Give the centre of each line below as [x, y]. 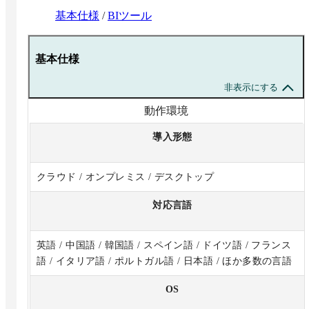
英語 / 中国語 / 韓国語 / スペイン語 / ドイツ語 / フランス [164, 245]
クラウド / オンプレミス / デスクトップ [126, 177]
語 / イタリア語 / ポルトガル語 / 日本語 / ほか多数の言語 [165, 261]
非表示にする [251, 87]
